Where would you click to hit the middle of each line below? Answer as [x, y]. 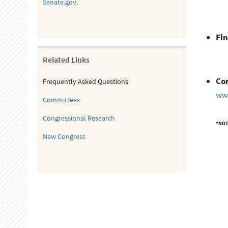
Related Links [66, 60]
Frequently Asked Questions [85, 81]
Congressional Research [79, 118]
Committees [61, 100]
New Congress [64, 136]
